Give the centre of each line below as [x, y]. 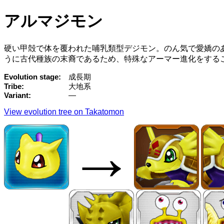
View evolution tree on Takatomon [64, 111]
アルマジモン [53, 21]
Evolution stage [31, 77]
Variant [16, 95]
